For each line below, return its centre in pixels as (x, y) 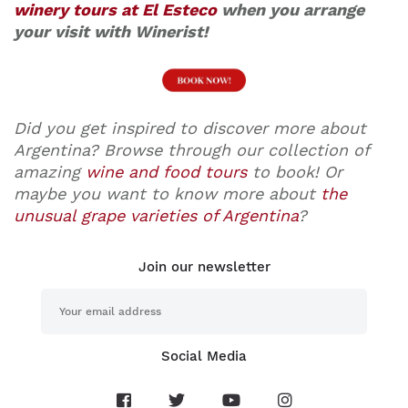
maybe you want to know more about (167, 194)
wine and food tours (166, 172)
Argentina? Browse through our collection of (191, 150)
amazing (50, 172)
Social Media (204, 357)
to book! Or (295, 172)
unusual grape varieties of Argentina (156, 216)
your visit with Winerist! (111, 32)
